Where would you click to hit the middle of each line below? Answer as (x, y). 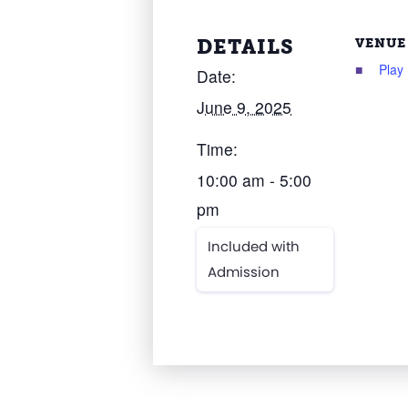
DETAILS (245, 46)
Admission (244, 271)
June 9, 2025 (244, 107)
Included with (254, 246)
